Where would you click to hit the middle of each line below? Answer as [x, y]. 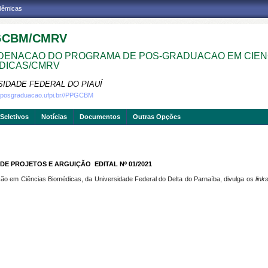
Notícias [54, 117]
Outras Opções [157, 117]
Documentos [100, 117]
